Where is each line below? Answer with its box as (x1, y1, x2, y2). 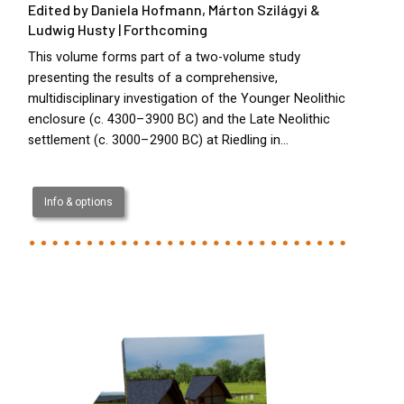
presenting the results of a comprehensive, (28, 68, 278, 87)
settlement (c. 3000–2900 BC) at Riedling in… (28, 130, 289, 150)
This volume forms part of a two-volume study (28, 47, 300, 67)
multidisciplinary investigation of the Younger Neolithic (28, 88, 345, 108)
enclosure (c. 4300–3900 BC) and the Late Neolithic (28, 109, 330, 129)
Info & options (43, 193, 113, 210)
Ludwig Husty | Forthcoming (28, 20, 207, 38)
